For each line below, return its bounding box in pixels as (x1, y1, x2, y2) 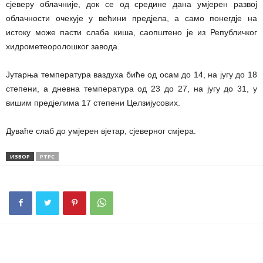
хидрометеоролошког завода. (6, 42, 120, 52)
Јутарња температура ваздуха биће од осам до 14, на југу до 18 (6, 70, 257, 80)
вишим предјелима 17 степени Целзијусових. (6, 98, 180, 108)
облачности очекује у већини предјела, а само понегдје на (6, 14, 257, 23)
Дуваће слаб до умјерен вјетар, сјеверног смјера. (6, 126, 196, 136)
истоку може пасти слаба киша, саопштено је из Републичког (6, 28, 257, 38)
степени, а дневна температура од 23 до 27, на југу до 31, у (6, 84, 257, 94)
